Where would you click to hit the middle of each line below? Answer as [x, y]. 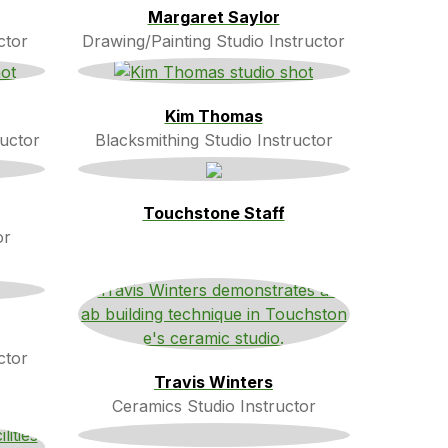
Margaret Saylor [213, 17]
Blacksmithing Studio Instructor [213, 139]
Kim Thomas [213, 115]
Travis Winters [213, 381]
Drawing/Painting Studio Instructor [213, 41]
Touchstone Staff [213, 212]
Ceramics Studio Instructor [213, 405]
